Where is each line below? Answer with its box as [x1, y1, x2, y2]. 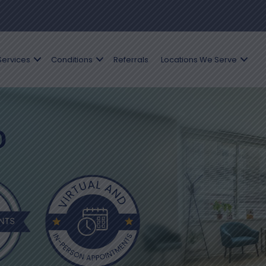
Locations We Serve [160, 53, 237, 65]
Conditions [50, 53, 93, 65]
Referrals [113, 53, 148, 65]
